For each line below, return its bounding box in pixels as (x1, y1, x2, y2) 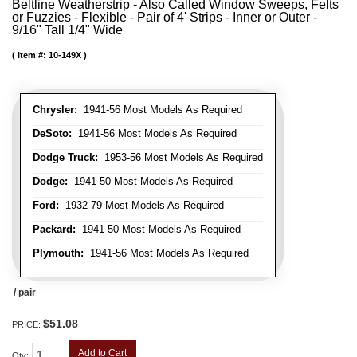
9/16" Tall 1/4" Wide (12, 22, 123, 37)
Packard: (33, 222, 76, 235)
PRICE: (12, 319, 43, 329)
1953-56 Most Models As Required (98, 151, 263, 163)
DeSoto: (33, 127, 72, 139)
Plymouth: (33, 246, 84, 259)
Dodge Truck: (33, 151, 98, 163)
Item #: (18, 49, 49, 60)
